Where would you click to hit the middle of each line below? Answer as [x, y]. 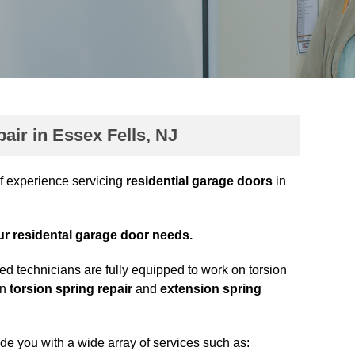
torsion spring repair [71, 289]
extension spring [211, 289]
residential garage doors [199, 181]
